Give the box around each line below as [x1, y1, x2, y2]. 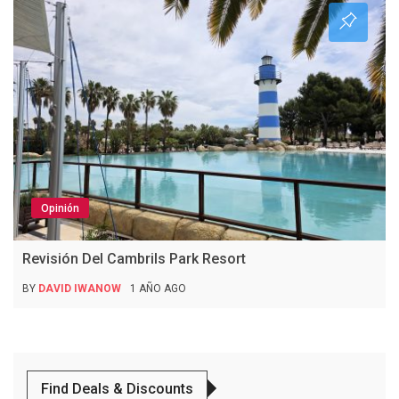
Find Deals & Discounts [41, 379, 193, 397]
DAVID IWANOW [38, 281, 121, 295]
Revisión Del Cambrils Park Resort [22, 249, 246, 267]
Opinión [41, 201, 79, 215]
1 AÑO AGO [130, 281, 186, 295]
